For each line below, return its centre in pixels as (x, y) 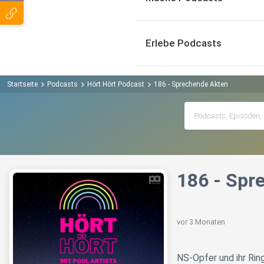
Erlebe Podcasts (184, 43)
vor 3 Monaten (201, 222)
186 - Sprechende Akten (191, 84)
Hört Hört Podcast (116, 84)
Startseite (22, 84)
